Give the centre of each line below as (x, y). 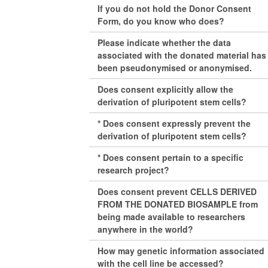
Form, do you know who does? (161, 21)
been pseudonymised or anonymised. (175, 67)
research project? (134, 170)
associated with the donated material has (182, 55)
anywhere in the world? (146, 229)
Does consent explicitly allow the (166, 89)
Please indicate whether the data (165, 42)
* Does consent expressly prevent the (174, 123)
